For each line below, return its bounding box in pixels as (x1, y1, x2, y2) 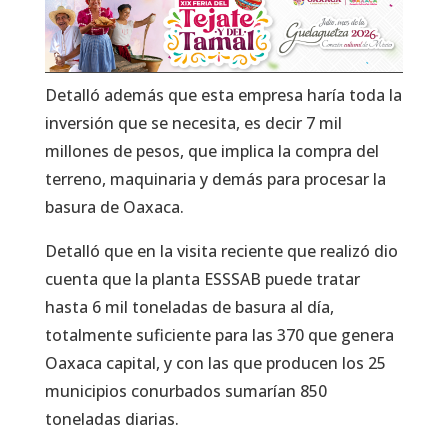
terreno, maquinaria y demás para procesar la (44, 167, 386, 190)
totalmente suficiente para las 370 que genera (44, 323, 394, 346)
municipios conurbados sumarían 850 (44, 379, 327, 402)
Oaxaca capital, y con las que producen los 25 (44, 351, 386, 374)
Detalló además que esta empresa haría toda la (44, 83, 402, 106)
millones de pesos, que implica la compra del (44, 139, 379, 162)
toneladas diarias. (44, 407, 179, 430)
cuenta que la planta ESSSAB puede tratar (44, 267, 360, 290)
